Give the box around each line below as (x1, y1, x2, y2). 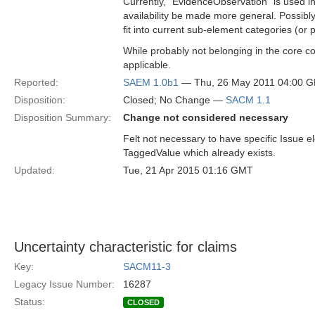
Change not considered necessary (123, 112, 288, 123)
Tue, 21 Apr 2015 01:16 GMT (123, 165, 253, 176)
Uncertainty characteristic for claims (14, 239, 237, 255)
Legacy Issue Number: (14, 278, 115, 290)
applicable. (123, 59, 171, 70)
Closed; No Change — (123, 94, 226, 105)
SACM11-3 (123, 261, 171, 272)
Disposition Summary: (14, 112, 111, 123)
